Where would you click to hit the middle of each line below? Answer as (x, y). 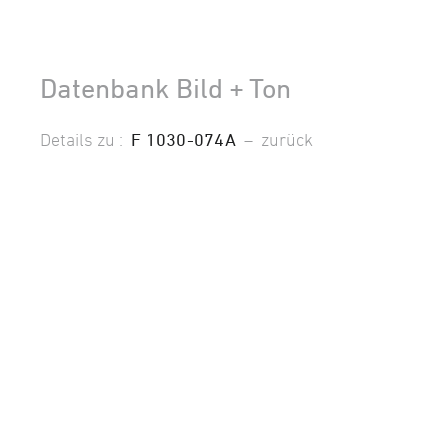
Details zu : (85, 138)
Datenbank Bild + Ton (165, 87)
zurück (286, 138)
